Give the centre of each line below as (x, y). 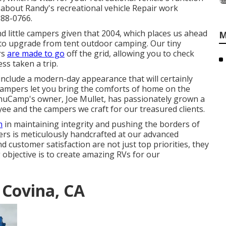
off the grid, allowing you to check (129, 53)
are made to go (36, 53)
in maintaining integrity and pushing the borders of (101, 124)
